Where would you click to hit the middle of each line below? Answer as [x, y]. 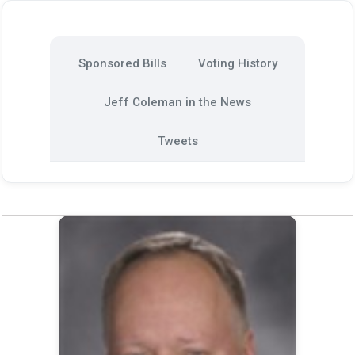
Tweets [177, 141]
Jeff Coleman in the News [177, 102]
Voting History [237, 63]
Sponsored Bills [122, 63]
